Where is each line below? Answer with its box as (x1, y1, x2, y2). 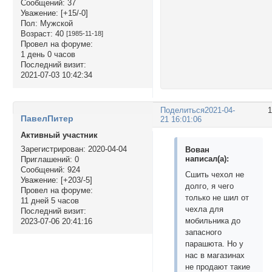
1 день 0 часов (20, 50, 75, 59)
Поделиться (160, 105, 205, 115)
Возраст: (20, 29, 53, 39)
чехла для (185, 204, 224, 214)
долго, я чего (185, 181, 234, 191)
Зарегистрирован (20, 144, 83, 154)
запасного (185, 227, 222, 237)
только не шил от (185, 192, 250, 202)
